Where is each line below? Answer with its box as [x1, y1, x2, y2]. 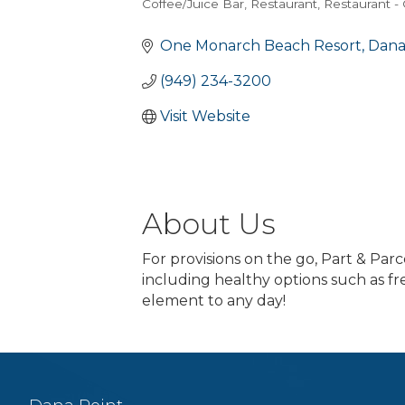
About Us [142, 205, 276, 241]
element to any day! [142, 291, 286, 309]
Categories [141, 5, 255, 32]
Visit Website [160, 108, 250, 125]
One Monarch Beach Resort [160, 37, 362, 54]
